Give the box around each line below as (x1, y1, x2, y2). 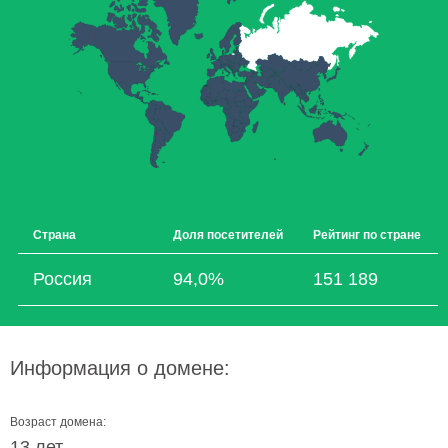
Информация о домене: (10, 357, 230, 379)
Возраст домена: (10, 415, 106, 429)
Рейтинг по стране (313, 228, 421, 242)
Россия (33, 269, 92, 289)
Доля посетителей (173, 228, 283, 242)
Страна (33, 228, 76, 242)
